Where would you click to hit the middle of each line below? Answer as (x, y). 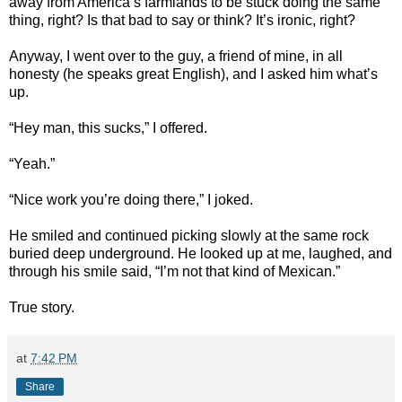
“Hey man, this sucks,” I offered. (108, 128)
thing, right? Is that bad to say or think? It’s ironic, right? (182, 21)
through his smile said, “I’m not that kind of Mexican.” (175, 272)
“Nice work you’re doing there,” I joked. (131, 200)
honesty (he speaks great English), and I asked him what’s (193, 74)
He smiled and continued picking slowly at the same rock (189, 236)
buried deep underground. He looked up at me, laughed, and (201, 254)
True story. (42, 308)
